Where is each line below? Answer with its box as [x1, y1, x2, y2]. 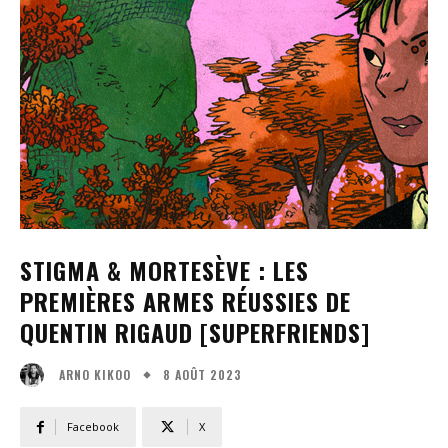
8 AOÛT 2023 [163, 365, 242, 383]
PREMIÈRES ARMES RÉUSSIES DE [20, 283, 351, 319]
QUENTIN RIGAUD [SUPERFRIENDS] [20, 314, 370, 350]
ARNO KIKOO [59, 366, 131, 384]
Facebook [67, 419, 119, 435]
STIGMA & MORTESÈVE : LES [20, 252, 309, 288]
